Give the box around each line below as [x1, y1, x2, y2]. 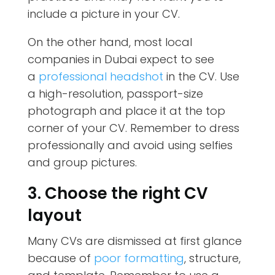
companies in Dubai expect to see [27, 52, 214, 68]
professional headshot [38, 69, 163, 85]
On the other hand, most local [27, 34, 192, 50]
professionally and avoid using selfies [27, 137, 233, 153]
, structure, [184, 250, 241, 266]
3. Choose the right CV [27, 182, 207, 205]
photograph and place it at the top [27, 103, 225, 119]
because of [27, 250, 91, 266]
